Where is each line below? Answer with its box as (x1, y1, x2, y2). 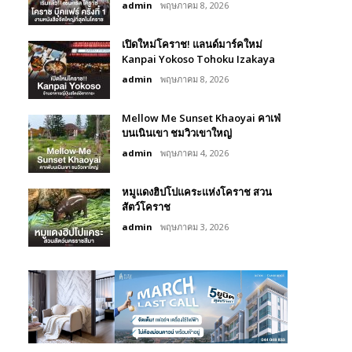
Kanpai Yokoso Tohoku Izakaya (122, 52, 275, 67)
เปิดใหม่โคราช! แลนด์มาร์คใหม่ (122, 37, 262, 52)
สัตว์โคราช (122, 200, 170, 214)
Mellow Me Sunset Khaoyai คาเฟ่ (122, 111, 280, 126)
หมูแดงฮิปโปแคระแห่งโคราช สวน (122, 185, 272, 200)
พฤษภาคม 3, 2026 (160, 221, 229, 233)
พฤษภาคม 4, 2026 (160, 147, 229, 159)
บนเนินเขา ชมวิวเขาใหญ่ (122, 126, 232, 141)
